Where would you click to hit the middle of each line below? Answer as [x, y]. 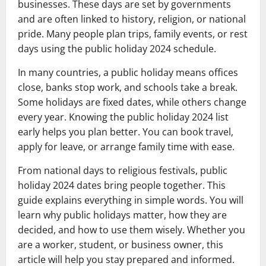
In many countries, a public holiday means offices [128, 72]
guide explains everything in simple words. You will [131, 200]
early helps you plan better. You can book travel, [126, 132]
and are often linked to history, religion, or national [132, 19]
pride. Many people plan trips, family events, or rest [133, 34]
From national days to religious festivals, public [123, 170]
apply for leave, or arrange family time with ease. [126, 146]
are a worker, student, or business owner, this [121, 244]
